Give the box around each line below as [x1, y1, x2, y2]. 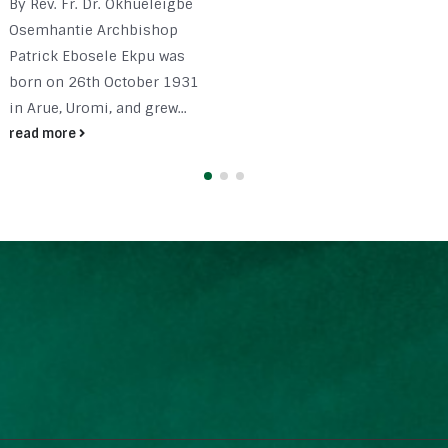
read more [9, 124, 79, 142]
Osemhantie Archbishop [9, 20, 178, 39]
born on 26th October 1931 [9, 72, 199, 91]
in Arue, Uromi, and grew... [9, 98, 187, 117]
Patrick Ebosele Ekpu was [9, 46, 185, 65]
